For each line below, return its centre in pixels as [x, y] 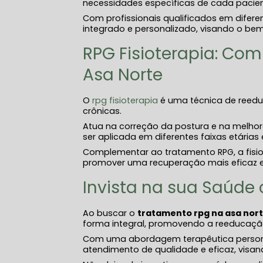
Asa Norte [123, 75]
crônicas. [102, 111]
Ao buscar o [110, 213]
